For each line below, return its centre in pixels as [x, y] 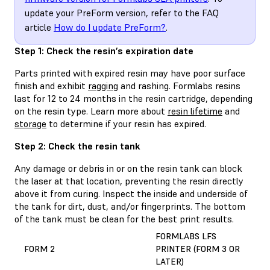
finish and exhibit [51, 85]
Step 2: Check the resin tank [77, 146]
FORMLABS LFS [186, 236]
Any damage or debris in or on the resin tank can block [128, 168]
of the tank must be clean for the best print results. [124, 218]
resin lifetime [195, 111]
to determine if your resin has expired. [126, 123]
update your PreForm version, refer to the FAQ [122, 12]
